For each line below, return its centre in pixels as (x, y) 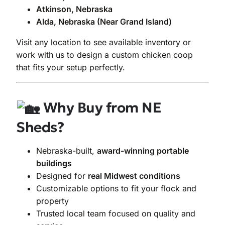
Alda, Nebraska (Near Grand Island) (104, 22)
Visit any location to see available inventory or (103, 42)
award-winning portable (143, 151)
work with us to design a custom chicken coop (104, 55)
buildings (54, 163)
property (52, 201)
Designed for (62, 176)
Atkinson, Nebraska (74, 9)
